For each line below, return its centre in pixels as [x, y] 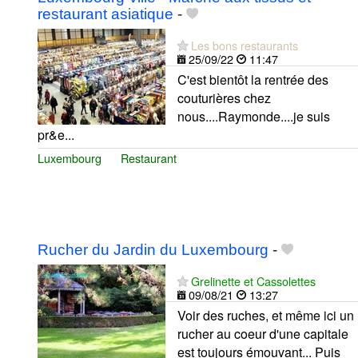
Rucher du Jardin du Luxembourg [153, 249]
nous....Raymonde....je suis [254, 117]
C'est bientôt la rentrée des [253, 80]
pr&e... [56, 135]
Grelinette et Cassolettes [253, 280]
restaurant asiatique [105, 14]
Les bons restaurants [245, 46]
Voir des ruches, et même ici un [266, 315]
